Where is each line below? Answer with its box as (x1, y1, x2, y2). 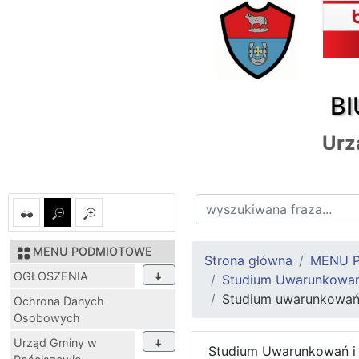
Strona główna (204, 252, 292, 269)
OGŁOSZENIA (14, 269, 88, 284)
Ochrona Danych (14, 294, 104, 309)
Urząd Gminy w (14, 336, 97, 350)
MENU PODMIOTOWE (33, 244, 152, 259)
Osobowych (14, 311, 80, 325)
